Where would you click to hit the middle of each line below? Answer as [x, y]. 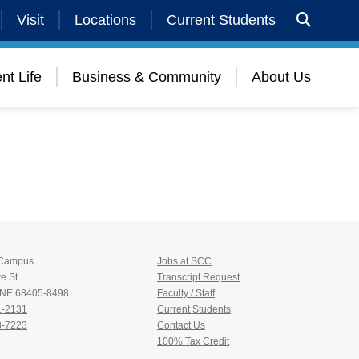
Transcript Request [198, 277]
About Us [281, 77]
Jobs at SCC [184, 261]
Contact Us [181, 325]
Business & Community [147, 77]
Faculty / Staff [186, 293]
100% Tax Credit [193, 341]
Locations [105, 20]
